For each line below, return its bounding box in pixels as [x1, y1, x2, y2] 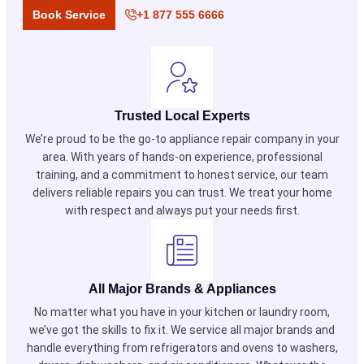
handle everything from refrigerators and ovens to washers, [26, 341, 338, 354]
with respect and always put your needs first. [64, 204, 300, 217]
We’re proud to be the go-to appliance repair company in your [24, 132, 340, 145]
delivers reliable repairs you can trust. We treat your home [32, 186, 332, 199]
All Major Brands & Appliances [88, 282, 276, 296]
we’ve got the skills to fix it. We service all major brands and [29, 323, 335, 336]
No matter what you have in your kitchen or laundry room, [34, 305, 330, 318]
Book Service [32, 8, 106, 21]
